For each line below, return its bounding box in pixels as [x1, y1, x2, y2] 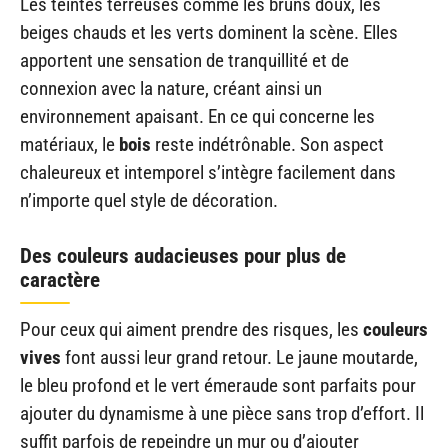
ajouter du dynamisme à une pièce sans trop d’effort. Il [20, 401, 424, 425]
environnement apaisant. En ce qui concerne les [20, 105, 375, 129]
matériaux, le [20, 133, 119, 157]
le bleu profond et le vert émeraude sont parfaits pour [20, 373, 416, 397]
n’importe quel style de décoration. [20, 189, 278, 213]
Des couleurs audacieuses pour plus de [20, 243, 346, 268]
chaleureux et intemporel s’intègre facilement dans [20, 161, 396, 185]
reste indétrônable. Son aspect [151, 133, 384, 157]
